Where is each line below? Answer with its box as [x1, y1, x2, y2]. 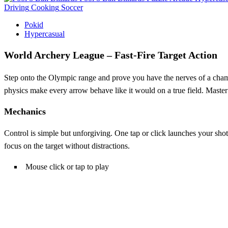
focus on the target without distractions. [4, 141, 130, 150]
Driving [4, 3, 29, 12]
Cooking [31, 3, 59, 12]
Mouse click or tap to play [25, 162, 109, 171]
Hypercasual [24, 29, 65, 38]
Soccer [61, 3, 83, 12]
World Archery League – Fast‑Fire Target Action [4, 49, 217, 61]
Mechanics [4, 106, 46, 117]
